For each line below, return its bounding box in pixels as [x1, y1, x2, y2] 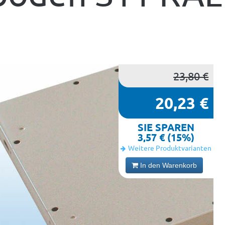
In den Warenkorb [140, 161, 197, 169]
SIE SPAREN [137, 121, 194, 134]
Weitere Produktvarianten [128, 143, 211, 152]
